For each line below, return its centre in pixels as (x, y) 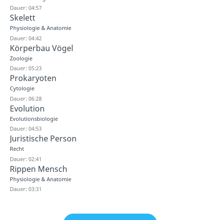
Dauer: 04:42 (26, 38)
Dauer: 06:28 (26, 98)
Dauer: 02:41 (26, 159)
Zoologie (21, 58)
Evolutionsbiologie (34, 118)
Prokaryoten (33, 78)
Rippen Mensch (39, 169)
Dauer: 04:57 (26, 8)
